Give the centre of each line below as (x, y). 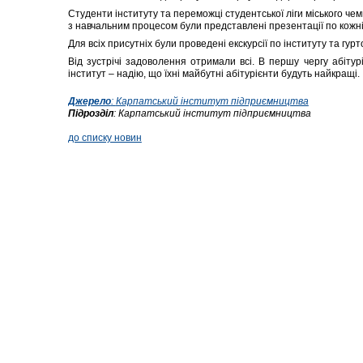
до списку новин (105, 137)
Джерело (89, 101)
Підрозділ (90, 113)
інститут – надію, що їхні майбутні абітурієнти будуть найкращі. (214, 74)
